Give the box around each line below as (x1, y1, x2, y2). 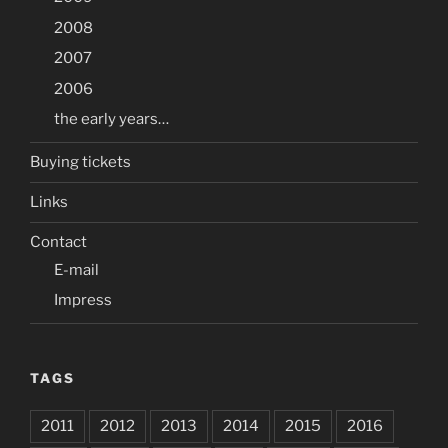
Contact (30, 233, 87, 252)
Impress (54, 291, 112, 310)
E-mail (54, 260, 99, 279)
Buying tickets (30, 153, 131, 172)
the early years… (54, 110, 169, 129)
